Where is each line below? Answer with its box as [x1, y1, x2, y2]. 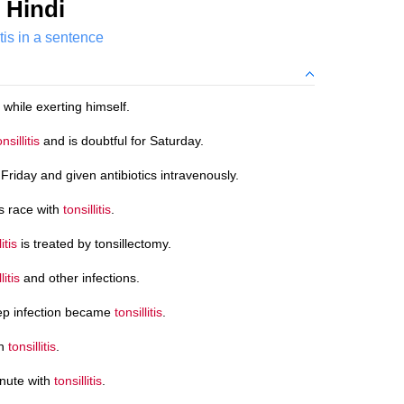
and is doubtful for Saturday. [40, 133, 204, 148]
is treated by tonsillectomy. [17, 235, 171, 251]
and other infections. [20, 270, 140, 285]
